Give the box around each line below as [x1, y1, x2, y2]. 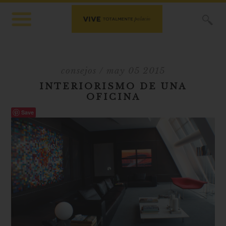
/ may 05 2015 [96, 66, 165, 76]
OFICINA [86, 92, 140, 102]
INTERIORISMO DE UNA [39, 81, 187, 92]
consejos [61, 66, 96, 76]
